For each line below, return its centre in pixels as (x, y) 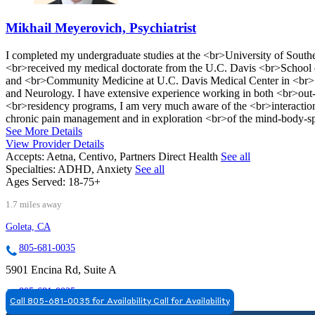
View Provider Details (55, 143)
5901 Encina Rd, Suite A (61, 269)
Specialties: (31, 169)
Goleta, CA (28, 226)
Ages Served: (36, 181)
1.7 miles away (34, 204)
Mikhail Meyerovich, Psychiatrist (101, 27)
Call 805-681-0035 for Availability (81, 301)
